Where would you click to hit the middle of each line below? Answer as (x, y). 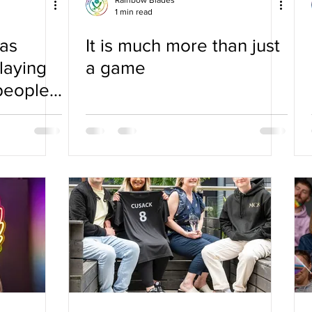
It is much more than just (183, 45)
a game (116, 68)
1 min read (134, 11)
